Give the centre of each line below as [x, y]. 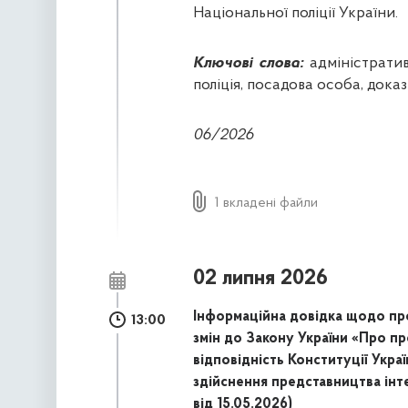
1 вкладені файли [266, 204]
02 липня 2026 [260, 279]
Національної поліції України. [295, 14]
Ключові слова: [248, 64]
